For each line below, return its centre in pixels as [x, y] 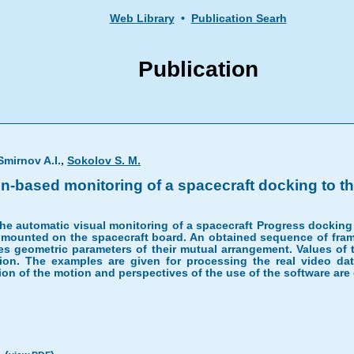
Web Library [142, 19]
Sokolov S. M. [104, 161]
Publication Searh [239, 19]
